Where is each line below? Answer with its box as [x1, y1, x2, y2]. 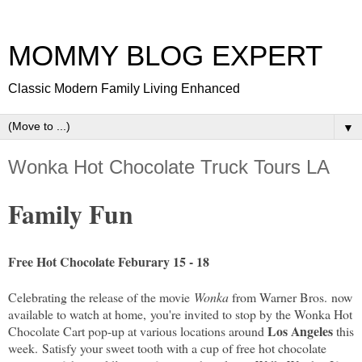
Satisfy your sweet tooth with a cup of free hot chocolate [38, 339, 326, 356]
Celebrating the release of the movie [8, 288, 194, 305]
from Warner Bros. [232, 288, 327, 305]
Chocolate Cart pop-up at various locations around [8, 322, 267, 339]
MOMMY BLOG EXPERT [8, 40, 322, 71]
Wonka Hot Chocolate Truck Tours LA [8, 156, 330, 178]
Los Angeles [267, 321, 333, 340]
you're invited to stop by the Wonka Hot [146, 305, 352, 322]
